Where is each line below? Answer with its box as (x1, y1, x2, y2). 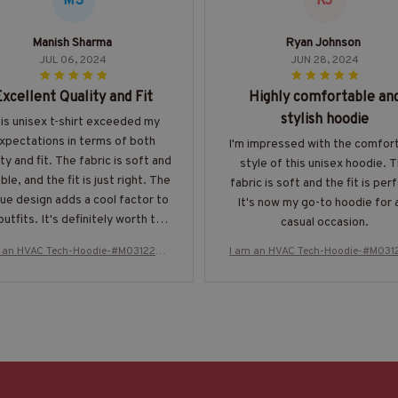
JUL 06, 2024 (40, 52, 107, 68)
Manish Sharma (31, 35, 112, 51)
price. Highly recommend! (4, 231, 143, 247)
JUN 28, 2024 (291, 52, 359, 68)
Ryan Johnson (285, 35, 361, 51)
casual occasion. (281, 214, 369, 230)
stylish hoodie (281, 110, 369, 129)
